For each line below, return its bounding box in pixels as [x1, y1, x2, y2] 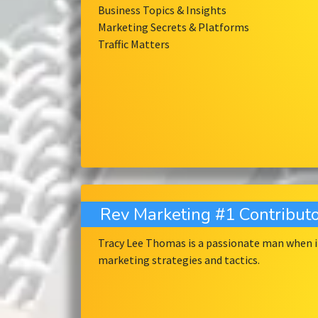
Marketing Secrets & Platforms [98, 20, 249, 35]
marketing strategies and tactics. [98, 253, 260, 268]
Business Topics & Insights [98, 3, 226, 18]
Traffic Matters [98, 37, 170, 52]
